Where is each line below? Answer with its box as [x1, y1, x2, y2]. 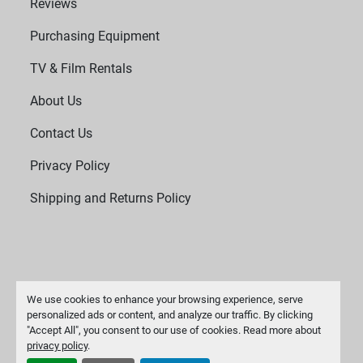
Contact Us [30, 126, 93, 142]
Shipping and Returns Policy [30, 190, 192, 207]
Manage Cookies [31, 329, 127, 345]
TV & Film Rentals [30, 61, 133, 77]
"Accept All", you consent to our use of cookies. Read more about [26, 323, 321, 336]
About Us [30, 93, 83, 109]
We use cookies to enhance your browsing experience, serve [26, 293, 303, 305]
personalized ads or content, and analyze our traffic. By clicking [26, 308, 313, 321]
